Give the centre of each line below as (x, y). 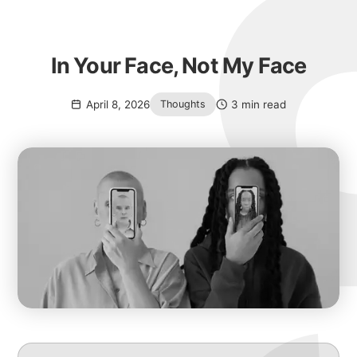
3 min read (259, 104)
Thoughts (182, 104)
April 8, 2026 (118, 104)
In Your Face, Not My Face (178, 65)
